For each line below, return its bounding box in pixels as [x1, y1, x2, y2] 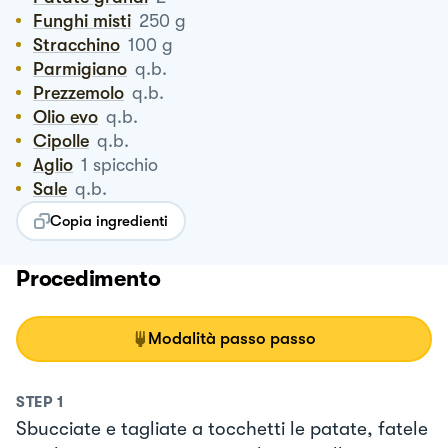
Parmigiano [44, 58, 127, 79]
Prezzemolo [44, 82, 124, 103]
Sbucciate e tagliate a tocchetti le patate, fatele [16, 417, 428, 440]
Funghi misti [43, 10, 131, 31]
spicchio [93, 154, 158, 175]
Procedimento [16, 265, 161, 291]
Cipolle [47, 130, 89, 151]
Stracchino [43, 34, 120, 55]
